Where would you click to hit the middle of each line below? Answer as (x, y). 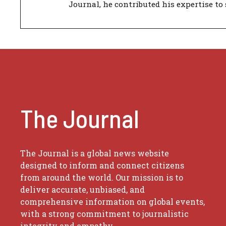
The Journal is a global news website (95, 153)
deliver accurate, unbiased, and (82, 189)
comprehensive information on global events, (112, 202)
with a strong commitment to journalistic (104, 214)
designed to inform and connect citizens (102, 165)
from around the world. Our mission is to (102, 177)
